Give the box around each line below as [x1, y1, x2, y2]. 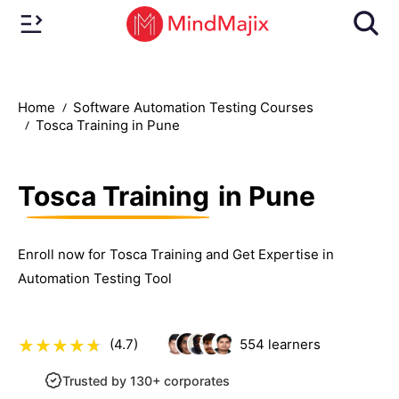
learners [264, 335, 321, 353]
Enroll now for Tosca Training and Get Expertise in [18, 245, 334, 263]
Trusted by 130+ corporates [62, 372, 230, 388]
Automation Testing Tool [18, 269, 172, 287]
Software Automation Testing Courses [73, 99, 313, 116]
